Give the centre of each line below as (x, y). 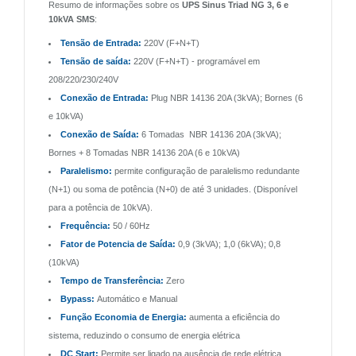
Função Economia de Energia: (124, 317)
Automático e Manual (136, 298)
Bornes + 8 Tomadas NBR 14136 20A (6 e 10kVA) (144, 152)
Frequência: (85, 225)
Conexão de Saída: (100, 134)
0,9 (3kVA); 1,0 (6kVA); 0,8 (228, 244)
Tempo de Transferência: (112, 280)
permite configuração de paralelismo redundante (206, 170)
